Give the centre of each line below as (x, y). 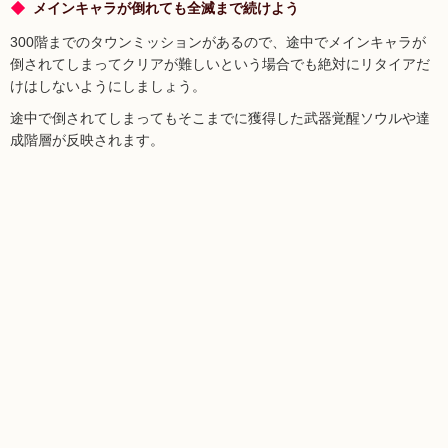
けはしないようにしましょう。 (108, 85)
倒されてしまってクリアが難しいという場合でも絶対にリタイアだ (220, 63)
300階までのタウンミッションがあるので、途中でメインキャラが (218, 41)
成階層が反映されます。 (87, 139)
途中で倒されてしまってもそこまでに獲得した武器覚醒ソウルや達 (220, 117)
